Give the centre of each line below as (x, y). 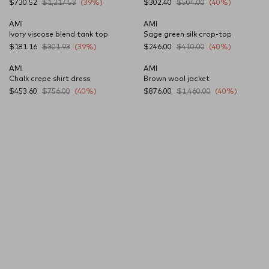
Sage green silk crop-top (188, 35)
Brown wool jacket (177, 79)
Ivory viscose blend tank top (59, 35)
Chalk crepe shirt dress (50, 79)
